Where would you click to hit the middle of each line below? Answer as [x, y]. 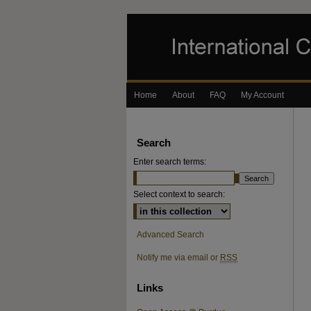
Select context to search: [179, 194]
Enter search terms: [170, 162]
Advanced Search [170, 235]
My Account [262, 95]
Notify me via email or [178, 258]
